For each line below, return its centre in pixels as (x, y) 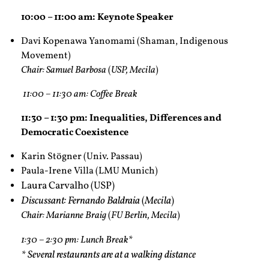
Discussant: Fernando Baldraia (81, 201)
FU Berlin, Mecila (144, 216)
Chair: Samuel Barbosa (65, 71)
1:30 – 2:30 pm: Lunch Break (74, 240)
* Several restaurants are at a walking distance (109, 255)
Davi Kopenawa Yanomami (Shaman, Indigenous (125, 42)
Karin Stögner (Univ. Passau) (82, 157)
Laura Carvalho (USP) (68, 186)
